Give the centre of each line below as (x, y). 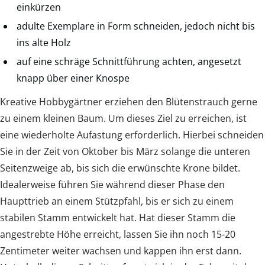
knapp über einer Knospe (73, 78)
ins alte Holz (44, 43)
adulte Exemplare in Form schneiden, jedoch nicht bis (136, 26)
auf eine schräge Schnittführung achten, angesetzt (129, 62)
